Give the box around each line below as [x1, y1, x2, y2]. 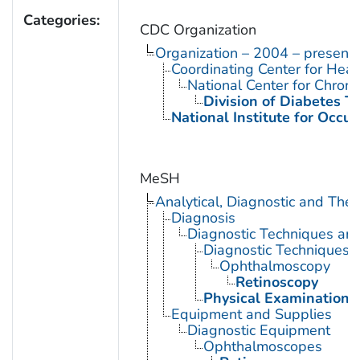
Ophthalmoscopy [219, 256, 330, 276]
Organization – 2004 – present [154, 43, 354, 63]
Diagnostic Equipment [186, 320, 330, 340]
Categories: [22, 10, 100, 30]
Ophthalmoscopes [202, 336, 322, 356]
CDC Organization [139, 19, 256, 39]
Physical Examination [202, 288, 350, 308]
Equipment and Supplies [170, 304, 332, 324]
